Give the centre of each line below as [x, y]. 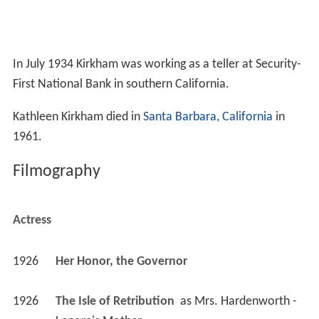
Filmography [56, 171]
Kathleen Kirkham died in [78, 117]
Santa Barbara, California [208, 117]
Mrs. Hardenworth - [245, 301]
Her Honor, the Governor [122, 261]
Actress [32, 220]
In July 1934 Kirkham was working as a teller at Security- [157, 64]
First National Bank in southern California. [121, 84]
